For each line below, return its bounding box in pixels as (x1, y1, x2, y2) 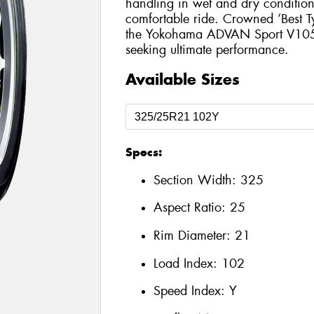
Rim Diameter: (153, 226, 235, 244)
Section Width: (153, 171, 240, 189)
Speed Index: (153, 282, 229, 300)
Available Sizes (125, 69, 240, 90)
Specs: (125, 144, 162, 161)
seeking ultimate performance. (125, 41, 289, 58)
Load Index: (153, 254, 221, 272)
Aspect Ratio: (153, 199, 230, 217)
